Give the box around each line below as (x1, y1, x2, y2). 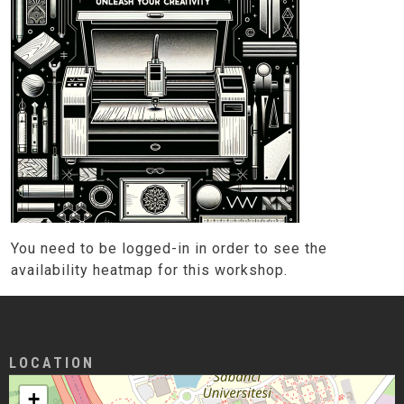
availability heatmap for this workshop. (11, 262, 288, 280)
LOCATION (9, 354, 95, 372)
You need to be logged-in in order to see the (11, 240, 327, 258)
